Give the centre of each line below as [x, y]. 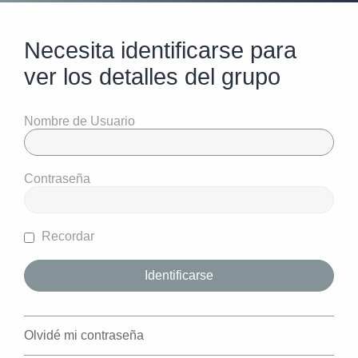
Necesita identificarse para [160, 51]
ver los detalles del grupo [152, 77]
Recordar [66, 237]
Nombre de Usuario [80, 121]
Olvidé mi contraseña [84, 336]
